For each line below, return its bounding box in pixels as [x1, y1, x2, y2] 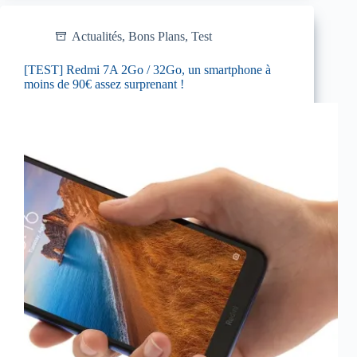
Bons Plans [128, 29, 185, 43]
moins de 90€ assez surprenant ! [24, 76, 184, 91]
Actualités [72, 29, 122, 43]
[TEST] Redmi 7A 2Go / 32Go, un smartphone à [24, 62, 271, 76]
